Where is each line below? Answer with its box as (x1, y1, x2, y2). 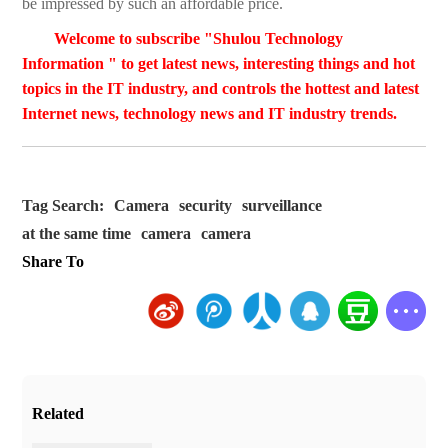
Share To (22, 253, 85, 271)
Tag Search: (22, 197, 105, 215)
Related (32, 405, 85, 423)
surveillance (242, 197, 323, 215)
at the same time (22, 225, 132, 243)
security (179, 197, 233, 215)
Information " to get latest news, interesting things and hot (22, 55, 416, 73)
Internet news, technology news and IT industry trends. (22, 105, 398, 123)
